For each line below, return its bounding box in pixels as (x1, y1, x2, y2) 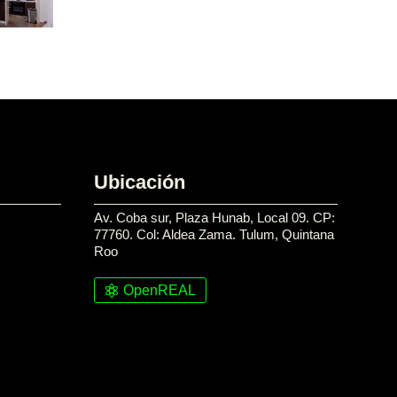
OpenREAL (122, 283, 196, 299)
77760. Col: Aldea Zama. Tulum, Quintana (93, 227, 334, 243)
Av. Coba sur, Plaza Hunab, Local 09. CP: (93, 210, 335, 226)
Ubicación (93, 171, 185, 194)
